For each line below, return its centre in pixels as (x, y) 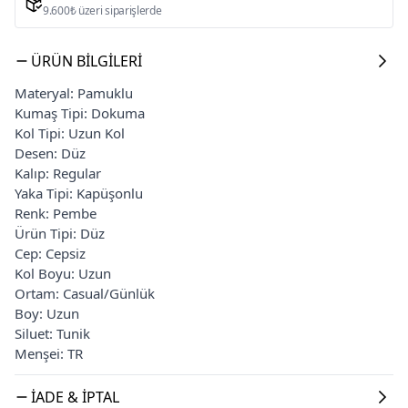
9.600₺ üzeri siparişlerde (102, 10)
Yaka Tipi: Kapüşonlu (79, 193)
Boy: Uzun (47, 313)
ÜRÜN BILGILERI (87, 61)
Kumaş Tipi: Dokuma (80, 112)
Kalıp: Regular (58, 173)
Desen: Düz (50, 153)
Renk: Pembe (56, 213)
